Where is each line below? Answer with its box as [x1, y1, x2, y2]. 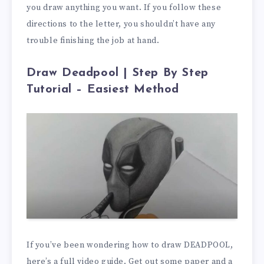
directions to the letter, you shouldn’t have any [27, 19, 216, 30]
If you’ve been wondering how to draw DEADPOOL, [27, 239, 233, 250]
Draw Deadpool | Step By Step [27, 67, 209, 80]
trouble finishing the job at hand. [27, 35, 160, 47]
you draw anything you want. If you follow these [27, 2, 222, 14]
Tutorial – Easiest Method [27, 84, 180, 96]
